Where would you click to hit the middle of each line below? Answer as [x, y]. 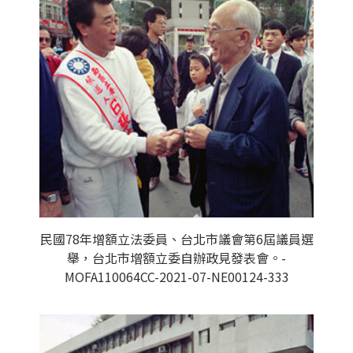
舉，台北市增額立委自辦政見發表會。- [176, 258]
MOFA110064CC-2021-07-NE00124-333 [176, 277]
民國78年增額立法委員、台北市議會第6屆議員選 [176, 239]
